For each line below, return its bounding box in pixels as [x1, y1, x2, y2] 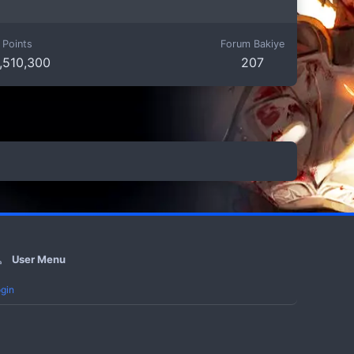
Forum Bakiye [220, 37, 284, 50]
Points [2, 37, 33, 50]
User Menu [11, 253, 66, 265]
